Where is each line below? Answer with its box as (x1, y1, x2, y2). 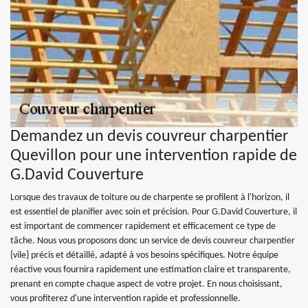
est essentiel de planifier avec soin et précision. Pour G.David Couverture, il (10, 207, 297, 217)
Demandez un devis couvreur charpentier (10, 129, 288, 145)
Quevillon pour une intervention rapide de (10, 148, 297, 164)
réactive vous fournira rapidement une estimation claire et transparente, (10, 265, 291, 275)
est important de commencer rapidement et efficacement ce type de (10, 221, 276, 232)
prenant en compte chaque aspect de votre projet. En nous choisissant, (10, 279, 283, 289)
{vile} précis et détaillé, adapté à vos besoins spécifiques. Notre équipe (10, 250, 278, 261)
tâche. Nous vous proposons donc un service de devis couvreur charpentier (10, 236, 295, 246)
